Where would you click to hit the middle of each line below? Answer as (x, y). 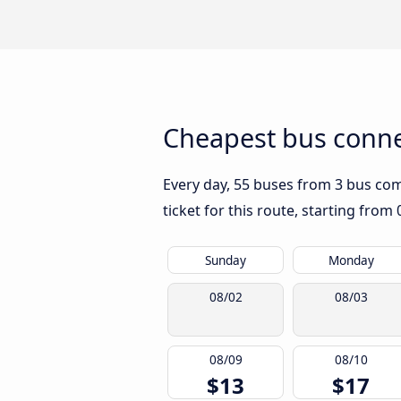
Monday (351, 260)
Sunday (226, 260)
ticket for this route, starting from (280, 211)
